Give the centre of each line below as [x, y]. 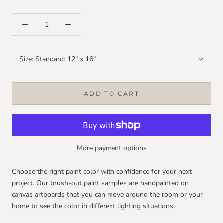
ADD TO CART [111, 94]
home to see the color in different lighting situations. [94, 206]
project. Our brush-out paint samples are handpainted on [100, 183]
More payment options [111, 148]
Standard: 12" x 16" [65, 59]
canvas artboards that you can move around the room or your [107, 195]
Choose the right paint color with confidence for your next [102, 172]
